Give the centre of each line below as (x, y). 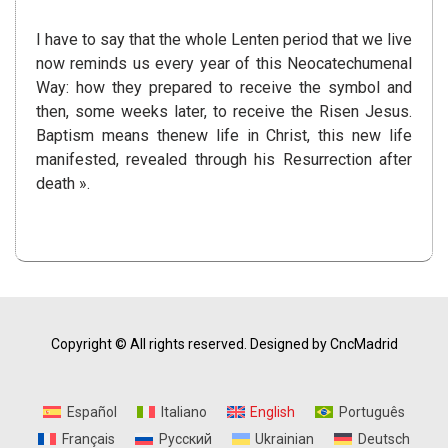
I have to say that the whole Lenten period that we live (224, 40)
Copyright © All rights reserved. (148, 344)
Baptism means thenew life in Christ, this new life (224, 136)
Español (91, 412)
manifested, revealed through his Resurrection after (224, 160)
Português (371, 412)
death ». (63, 184)
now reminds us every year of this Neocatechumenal (224, 64)
